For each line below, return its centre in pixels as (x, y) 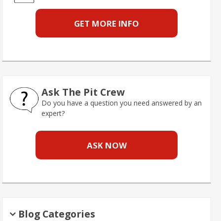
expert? (53, 113)
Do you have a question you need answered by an (122, 103)
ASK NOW (107, 145)
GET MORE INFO (107, 23)
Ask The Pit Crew (83, 92)
